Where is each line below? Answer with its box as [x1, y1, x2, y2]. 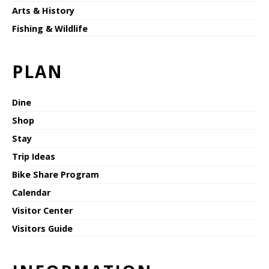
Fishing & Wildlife [12, 22, 88, 34]
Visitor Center [12, 204, 73, 216]
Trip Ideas [12, 150, 55, 162]
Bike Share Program [12, 168, 99, 180]
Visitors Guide [12, 222, 73, 234]
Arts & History [12, 4, 74, 16]
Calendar [12, 186, 50, 198]
